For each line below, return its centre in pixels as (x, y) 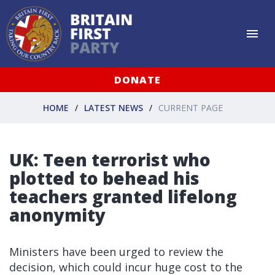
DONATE (137, 80)
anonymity (57, 215)
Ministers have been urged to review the (116, 252)
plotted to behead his (104, 178)
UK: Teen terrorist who (110, 160)
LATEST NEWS (114, 107)
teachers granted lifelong (123, 196)
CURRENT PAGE (191, 107)
